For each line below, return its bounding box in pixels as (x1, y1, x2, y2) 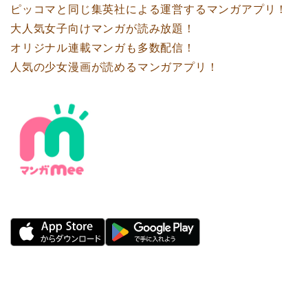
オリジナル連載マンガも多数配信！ (10, 41, 195, 54)
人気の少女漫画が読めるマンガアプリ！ (10, 60, 219, 73)
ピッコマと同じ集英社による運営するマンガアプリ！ (10, 3, 288, 15)
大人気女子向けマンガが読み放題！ (10, 22, 195, 34)
